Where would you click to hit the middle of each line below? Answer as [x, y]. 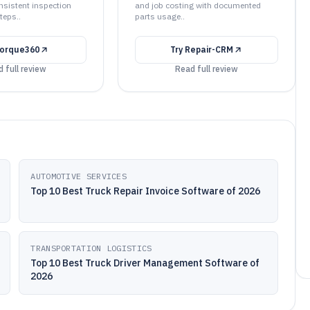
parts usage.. [159, 16]
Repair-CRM [209, 49]
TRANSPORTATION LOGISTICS [91, 248]
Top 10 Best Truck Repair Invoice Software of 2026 [146, 191]
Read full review [206, 69]
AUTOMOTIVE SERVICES [79, 176]
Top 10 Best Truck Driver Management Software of [145, 263]
